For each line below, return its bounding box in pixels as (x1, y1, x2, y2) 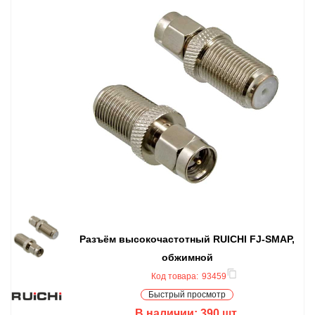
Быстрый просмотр (148, 289, 226, 300)
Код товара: (150, 271, 198, 281)
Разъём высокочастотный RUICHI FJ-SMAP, (79, 233, 295, 245)
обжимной (161, 251, 213, 263)
